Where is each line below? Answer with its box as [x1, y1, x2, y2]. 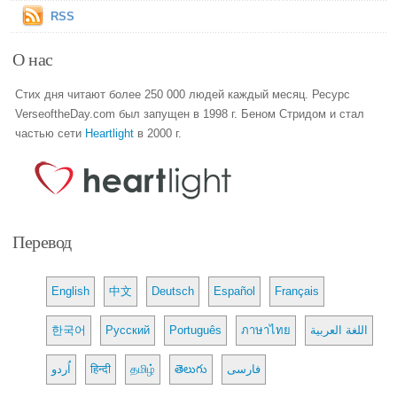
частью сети [15, 126, 86, 140]
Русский [105, 323, 151, 337]
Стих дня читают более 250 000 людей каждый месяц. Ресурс [15, 87, 351, 101]
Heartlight [85, 126, 135, 140]
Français [275, 284, 320, 298]
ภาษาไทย [241, 323, 292, 337]
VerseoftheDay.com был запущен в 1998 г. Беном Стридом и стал [15, 106, 365, 121]
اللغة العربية [310, 323, 369, 337]
